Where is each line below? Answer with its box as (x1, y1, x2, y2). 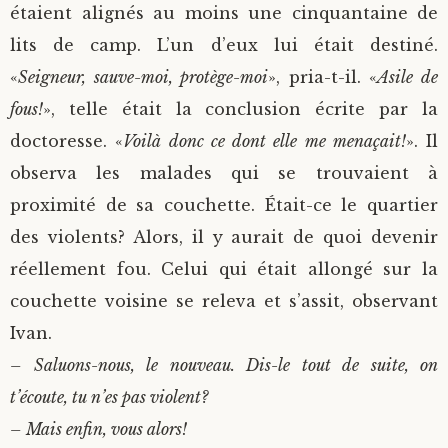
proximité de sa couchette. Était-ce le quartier (10, 195, 438, 216)
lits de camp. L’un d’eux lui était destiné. (10, 35, 438, 56)
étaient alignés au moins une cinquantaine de (10, 3, 438, 24)
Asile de (377, 67, 439, 88)
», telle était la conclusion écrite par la (43, 99, 438, 120)
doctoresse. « (10, 131, 124, 152)
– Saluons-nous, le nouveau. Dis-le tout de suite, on (10, 355, 438, 376)
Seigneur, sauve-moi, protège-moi (18, 67, 269, 88)
